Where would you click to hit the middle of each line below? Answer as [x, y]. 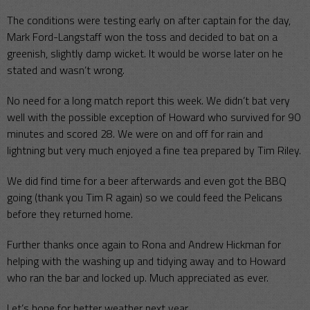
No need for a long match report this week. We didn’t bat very [148, 101]
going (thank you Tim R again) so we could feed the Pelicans [145, 198]
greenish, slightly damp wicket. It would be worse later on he [145, 54]
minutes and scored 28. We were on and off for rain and [135, 134]
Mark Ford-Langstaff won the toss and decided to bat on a [142, 37]
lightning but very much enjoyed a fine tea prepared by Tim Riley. [154, 151]
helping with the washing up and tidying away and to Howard [146, 261]
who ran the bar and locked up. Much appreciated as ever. [138, 278]
